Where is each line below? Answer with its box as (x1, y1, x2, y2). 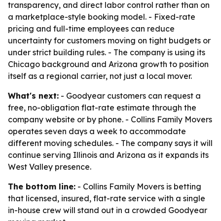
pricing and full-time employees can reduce (8, 24, 175, 34)
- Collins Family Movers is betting (75, 182, 201, 191)
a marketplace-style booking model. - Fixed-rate (8, 12, 195, 22)
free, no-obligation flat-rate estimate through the (8, 103, 196, 112)
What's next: (8, 91, 59, 101)
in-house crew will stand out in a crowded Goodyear (8, 205, 207, 215)
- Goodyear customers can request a (59, 91, 201, 101)
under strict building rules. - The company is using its (8, 47, 205, 57)
